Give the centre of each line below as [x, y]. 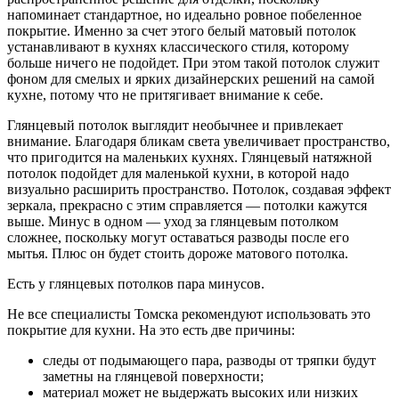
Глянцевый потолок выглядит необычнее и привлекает [175, 126]
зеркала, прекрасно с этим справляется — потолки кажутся [187, 206]
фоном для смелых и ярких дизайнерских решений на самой [191, 79]
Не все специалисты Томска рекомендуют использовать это [189, 314]
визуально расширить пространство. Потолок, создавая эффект [199, 190]
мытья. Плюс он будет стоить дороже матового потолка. [178, 254]
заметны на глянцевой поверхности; [153, 377]
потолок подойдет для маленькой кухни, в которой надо [178, 174]
